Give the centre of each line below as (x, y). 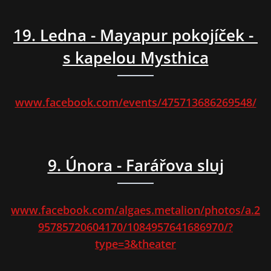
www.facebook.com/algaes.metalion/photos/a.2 (135, 210)
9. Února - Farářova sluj (135, 165)
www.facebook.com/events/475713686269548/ (135, 103)
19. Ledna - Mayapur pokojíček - (135, 35)
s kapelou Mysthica (135, 58)
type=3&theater (135, 244)
